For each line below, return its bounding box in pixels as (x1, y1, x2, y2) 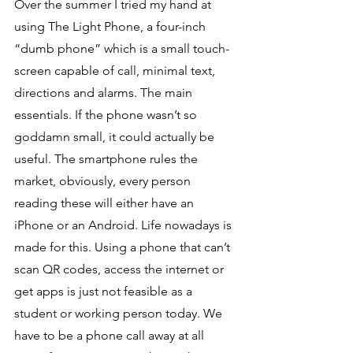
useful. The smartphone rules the (14, 150, 201, 166)
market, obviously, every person (14, 173, 194, 188)
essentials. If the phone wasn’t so (14, 106, 200, 122)
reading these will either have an (14, 195, 197, 210)
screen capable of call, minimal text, (14, 62, 218, 78)
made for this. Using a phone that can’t (14, 239, 233, 255)
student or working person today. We (14, 305, 225, 321)
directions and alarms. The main (14, 84, 195, 100)
